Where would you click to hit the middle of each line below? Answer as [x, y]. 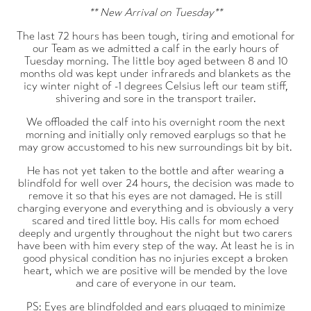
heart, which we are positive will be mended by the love [155, 270]
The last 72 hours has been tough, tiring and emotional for [155, 35]
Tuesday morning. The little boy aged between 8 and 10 [155, 60]
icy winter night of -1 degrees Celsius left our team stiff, [155, 85]
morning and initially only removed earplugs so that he [155, 134]
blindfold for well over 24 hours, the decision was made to [155, 183]
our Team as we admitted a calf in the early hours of [155, 48]
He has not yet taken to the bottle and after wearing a [155, 170]
